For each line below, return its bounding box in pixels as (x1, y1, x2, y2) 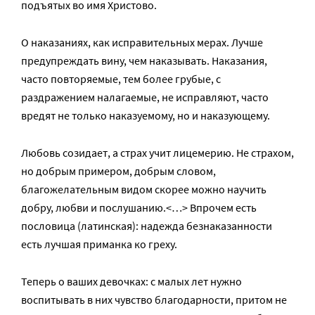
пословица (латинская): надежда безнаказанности (21, 219, 272, 233)
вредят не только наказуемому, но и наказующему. (21, 108, 270, 122)
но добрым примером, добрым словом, (21, 164, 216, 178)
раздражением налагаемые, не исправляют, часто (21, 90, 269, 104)
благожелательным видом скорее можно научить (21, 182, 266, 196)
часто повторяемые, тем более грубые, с (21, 72, 221, 86)
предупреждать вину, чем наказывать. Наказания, (21, 53, 267, 67)
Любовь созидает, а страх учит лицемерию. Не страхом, (21, 146, 294, 160)
